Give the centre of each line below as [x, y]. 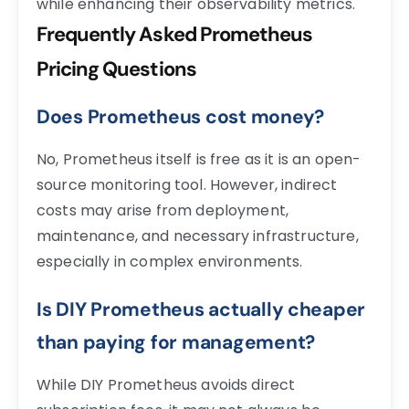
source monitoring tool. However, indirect [187, 184]
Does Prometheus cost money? [180, 116]
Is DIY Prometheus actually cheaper [201, 309]
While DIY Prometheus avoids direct [166, 384]
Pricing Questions [116, 68]
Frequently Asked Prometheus [175, 34]
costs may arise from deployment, [163, 210]
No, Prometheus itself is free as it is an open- [199, 159]
